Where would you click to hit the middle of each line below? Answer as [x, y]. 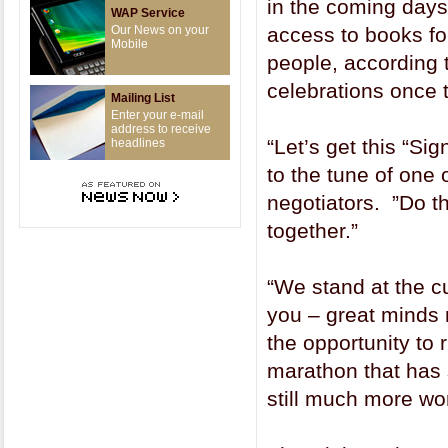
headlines [138, 143]
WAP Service [148, 13]
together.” [312, 230]
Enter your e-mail [157, 115]
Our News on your [160, 30]
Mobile [129, 44]
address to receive [161, 129]
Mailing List [143, 98]
